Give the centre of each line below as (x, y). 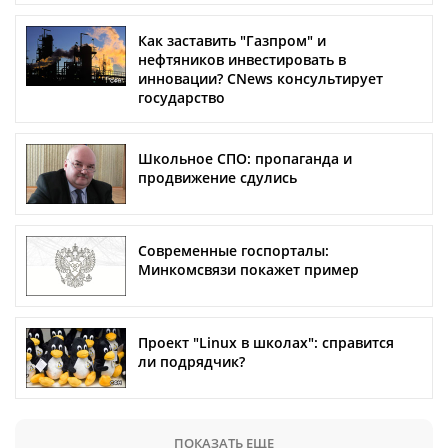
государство (181, 98)
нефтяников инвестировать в (242, 60)
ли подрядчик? (191, 362)
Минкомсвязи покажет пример (248, 270)
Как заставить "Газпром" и (232, 41)
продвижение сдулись (217, 178)
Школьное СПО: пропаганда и (245, 159)
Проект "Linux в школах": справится (266, 343)
